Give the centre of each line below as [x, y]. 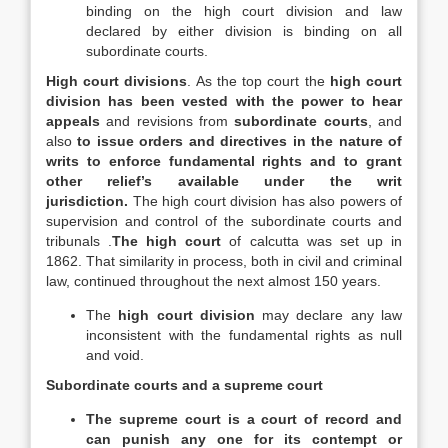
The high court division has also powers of [265, 201]
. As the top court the [258, 81]
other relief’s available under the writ [224, 181]
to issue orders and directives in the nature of [240, 141]
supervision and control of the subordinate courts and [224, 221]
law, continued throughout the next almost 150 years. [213, 281]
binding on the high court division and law [244, 11]
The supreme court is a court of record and [244, 419]
